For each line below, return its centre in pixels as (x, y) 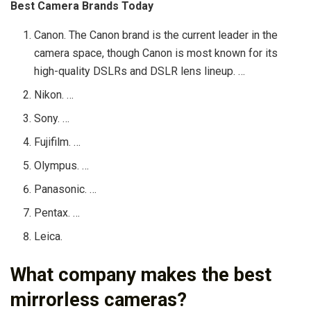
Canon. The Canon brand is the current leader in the (156, 35)
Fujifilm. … (58, 142)
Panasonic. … (66, 190)
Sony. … (52, 119)
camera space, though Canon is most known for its (156, 53)
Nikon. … (54, 95)
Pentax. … (57, 213)
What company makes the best (141, 275)
